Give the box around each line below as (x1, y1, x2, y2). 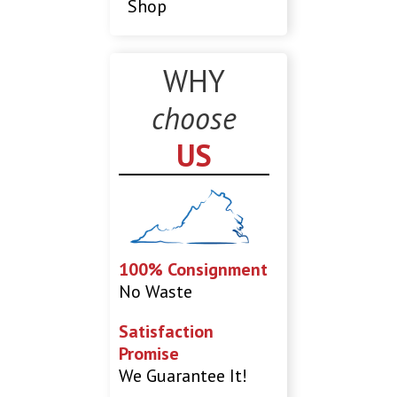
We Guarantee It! (119, 363, 248, 387)
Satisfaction (119, 319, 214, 343)
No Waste (119, 279, 193, 303)
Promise (119, 341, 180, 365)
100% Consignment (119, 257, 269, 281)
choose (152, 98, 237, 138)
